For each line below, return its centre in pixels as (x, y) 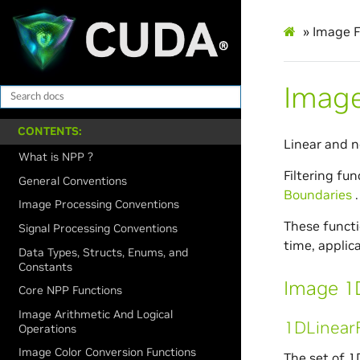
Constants (46, 266)
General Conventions (73, 180)
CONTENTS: (50, 132)
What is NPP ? (56, 157)
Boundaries (317, 194)
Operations (48, 328)
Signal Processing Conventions (98, 228)
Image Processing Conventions (99, 205)
